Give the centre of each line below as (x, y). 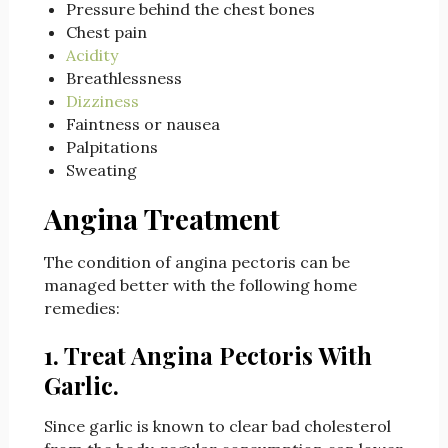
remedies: (81, 308)
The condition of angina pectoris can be (196, 262)
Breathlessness (123, 78)
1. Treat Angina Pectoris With (207, 355)
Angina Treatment (161, 219)
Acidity (91, 55)
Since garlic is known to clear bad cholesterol (217, 426)
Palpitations (111, 147)
